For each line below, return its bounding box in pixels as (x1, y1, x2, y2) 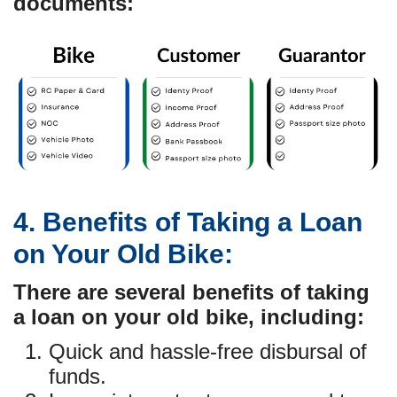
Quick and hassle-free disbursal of (49, 339, 367, 364)
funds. (49, 364, 106, 389)
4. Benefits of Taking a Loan (13, 207, 362, 237)
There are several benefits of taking (13, 280, 370, 305)
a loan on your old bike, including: (13, 305, 364, 330)
